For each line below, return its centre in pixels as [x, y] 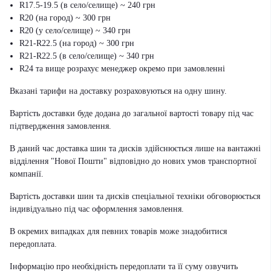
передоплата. [33, 244]
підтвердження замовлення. [60, 126]
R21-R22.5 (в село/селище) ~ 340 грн [87, 56]
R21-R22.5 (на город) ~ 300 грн [77, 43]
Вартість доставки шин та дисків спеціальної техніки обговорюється [135, 196]
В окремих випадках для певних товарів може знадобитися [118, 231]
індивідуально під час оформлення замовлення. [97, 209]
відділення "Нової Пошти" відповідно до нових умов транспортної [133, 161]
